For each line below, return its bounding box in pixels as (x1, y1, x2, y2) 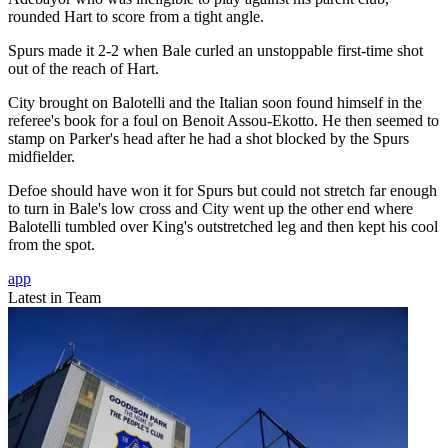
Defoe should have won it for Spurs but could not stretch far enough (8, 182, 437, 200)
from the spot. (8, 236, 95, 254)
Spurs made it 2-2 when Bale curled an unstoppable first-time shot (8, 42, 423, 60)
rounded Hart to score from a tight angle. (8, 8, 264, 26)
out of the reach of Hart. (8, 60, 159, 78)
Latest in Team (8, 289, 101, 307)
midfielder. (8, 148, 75, 166)
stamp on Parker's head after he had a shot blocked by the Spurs (8, 130, 409, 148)
